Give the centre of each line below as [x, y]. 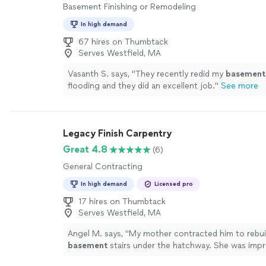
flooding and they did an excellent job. [141, 86]
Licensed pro [174, 184]
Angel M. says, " [98, 234]
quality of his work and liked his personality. [151, 257]
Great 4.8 [85, 149]
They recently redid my [180, 74]
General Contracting [103, 167]
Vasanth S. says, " [102, 74]
